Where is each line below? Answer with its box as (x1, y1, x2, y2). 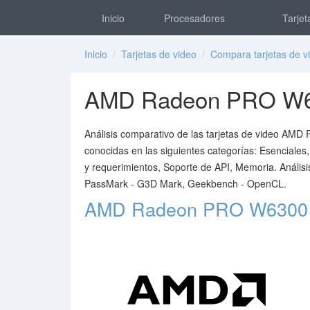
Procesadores (161, 11, 228, 25)
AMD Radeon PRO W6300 (84, 195, 309, 222)
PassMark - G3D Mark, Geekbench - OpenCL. (84, 176, 286, 190)
